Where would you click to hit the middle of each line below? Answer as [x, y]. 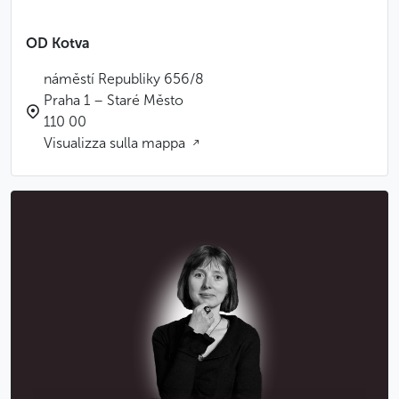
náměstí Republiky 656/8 [124, 79]
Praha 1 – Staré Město [114, 100]
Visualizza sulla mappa [116, 143]
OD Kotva [58, 43]
